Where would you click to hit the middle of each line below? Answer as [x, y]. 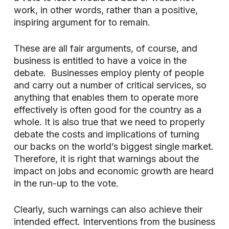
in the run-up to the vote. [66, 183]
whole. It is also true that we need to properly [109, 122]
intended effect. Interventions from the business [114, 222]
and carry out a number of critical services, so [110, 85]
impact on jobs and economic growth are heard [113, 171]
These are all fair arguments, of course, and [105, 48]
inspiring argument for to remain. [82, 22]
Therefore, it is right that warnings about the [106, 159]
